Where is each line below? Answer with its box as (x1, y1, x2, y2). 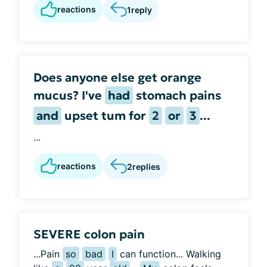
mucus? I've (33, 88, 105, 103)
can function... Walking (117, 248, 221, 260)
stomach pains (133, 88, 221, 103)
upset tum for (61, 108, 149, 123)
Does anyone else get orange (33, 70, 201, 85)
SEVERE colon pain (33, 226, 145, 242)
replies (132, 161, 160, 172)
